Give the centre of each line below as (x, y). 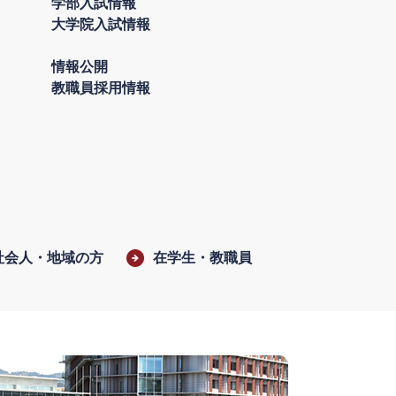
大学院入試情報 (101, 24)
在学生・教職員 (202, 258)
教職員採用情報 (101, 88)
